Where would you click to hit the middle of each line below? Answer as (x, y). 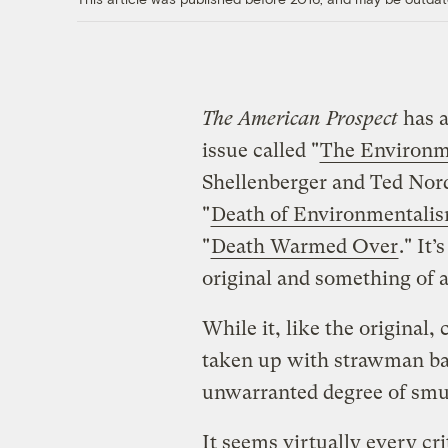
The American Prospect (299, 118)
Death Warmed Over (304, 246)
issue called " (260, 150)
